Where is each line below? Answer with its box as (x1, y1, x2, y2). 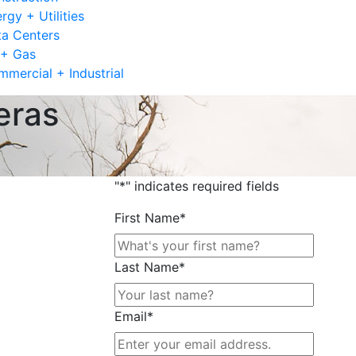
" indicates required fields (126, 178, 279, 194)
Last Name (114, 259, 179, 275)
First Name (114, 210, 180, 226)
